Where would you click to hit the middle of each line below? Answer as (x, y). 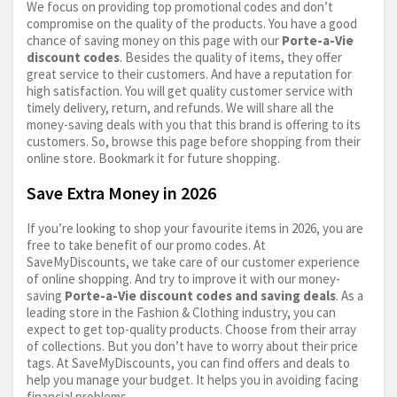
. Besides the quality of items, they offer (231, 58)
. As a (350, 296)
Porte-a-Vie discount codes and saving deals (200, 296)
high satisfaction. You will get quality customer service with (190, 91)
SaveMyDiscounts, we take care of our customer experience (193, 262)
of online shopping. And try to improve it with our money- (183, 279)
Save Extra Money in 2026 (121, 193)
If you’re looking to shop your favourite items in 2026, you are (195, 229)
